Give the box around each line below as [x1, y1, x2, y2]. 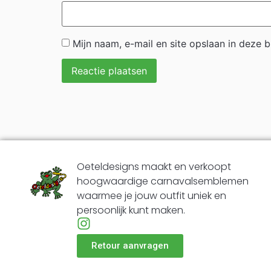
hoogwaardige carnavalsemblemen [76, 174, 249, 188]
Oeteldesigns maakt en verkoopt [76, 159, 231, 174]
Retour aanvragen [91, 240, 169, 251]
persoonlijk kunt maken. [76, 203, 185, 217]
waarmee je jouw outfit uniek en [76, 188, 226, 203]
